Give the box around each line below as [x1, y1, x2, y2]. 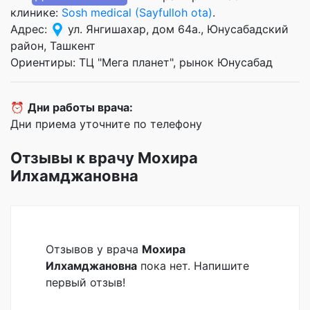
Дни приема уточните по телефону [10, 116, 202, 131]
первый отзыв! [46, 275, 125, 289]
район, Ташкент [10, 38, 95, 53]
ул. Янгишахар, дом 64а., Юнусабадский [64, 21, 289, 36]
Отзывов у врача [46, 241, 142, 256]
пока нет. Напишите [137, 258, 249, 273]
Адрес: [10, 21, 51, 36]
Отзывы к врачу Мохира [10, 148, 198, 167]
